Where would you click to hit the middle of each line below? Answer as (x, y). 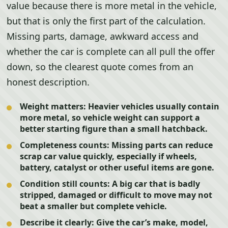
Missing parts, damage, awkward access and (103, 36)
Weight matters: (53, 106)
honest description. (48, 82)
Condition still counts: (65, 184)
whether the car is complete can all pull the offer (111, 51)
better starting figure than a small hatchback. (114, 129)
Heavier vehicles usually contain (153, 106)
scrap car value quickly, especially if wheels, (109, 156)
